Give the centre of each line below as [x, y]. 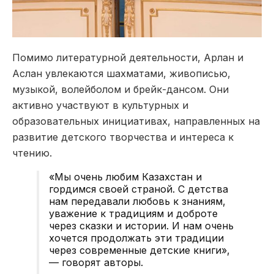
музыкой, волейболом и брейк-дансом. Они [120, 89]
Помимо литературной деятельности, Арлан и [128, 57]
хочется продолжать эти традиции [136, 238]
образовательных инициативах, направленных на [136, 121]
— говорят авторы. [96, 262]
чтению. [32, 153]
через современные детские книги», [139, 250]
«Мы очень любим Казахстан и [125, 176]
